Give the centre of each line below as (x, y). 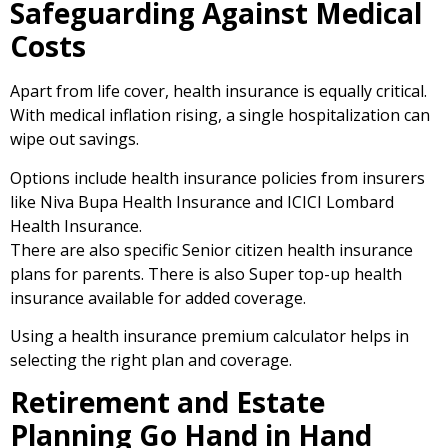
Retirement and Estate (167, 402)
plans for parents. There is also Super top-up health (206, 273)
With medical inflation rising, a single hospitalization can (220, 115)
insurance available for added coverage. (158, 297)
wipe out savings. (74, 139)
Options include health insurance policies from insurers (217, 177)
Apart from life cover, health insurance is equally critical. (218, 91)
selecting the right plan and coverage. (151, 360)
